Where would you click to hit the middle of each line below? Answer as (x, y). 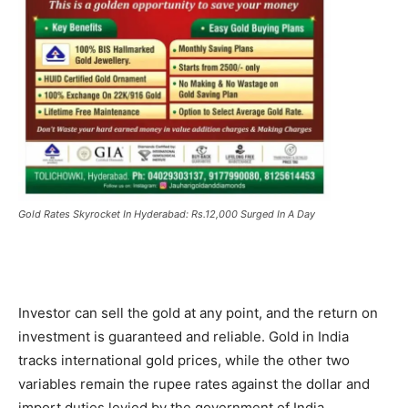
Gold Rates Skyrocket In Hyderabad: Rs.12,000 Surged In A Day (167, 214)
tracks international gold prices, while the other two (184, 361)
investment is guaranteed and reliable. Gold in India (184, 337)
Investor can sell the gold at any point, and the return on (198, 313)
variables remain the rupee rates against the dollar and (194, 384)
